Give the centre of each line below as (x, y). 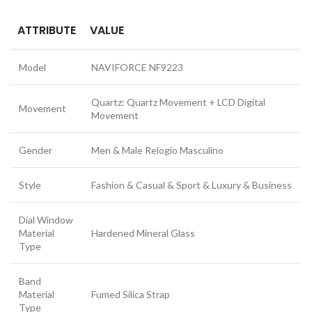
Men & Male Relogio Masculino (158, 150)
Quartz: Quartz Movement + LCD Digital (179, 102)
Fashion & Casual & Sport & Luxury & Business (192, 185)
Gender (36, 150)
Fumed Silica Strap (131, 294)
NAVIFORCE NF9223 (138, 67)
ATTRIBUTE (47, 30)
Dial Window (46, 219)
